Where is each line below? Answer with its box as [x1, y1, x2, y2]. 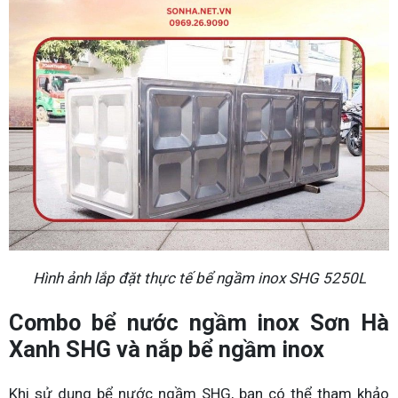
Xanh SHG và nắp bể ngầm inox [9, 335, 324, 362]
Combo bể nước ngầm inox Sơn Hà [9, 308, 389, 336]
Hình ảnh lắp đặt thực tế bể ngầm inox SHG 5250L [32, 268, 366, 287]
